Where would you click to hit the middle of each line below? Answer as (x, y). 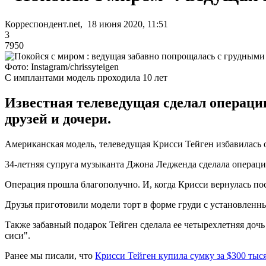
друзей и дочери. (58, 118)
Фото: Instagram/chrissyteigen (62, 66)
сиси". (18, 235)
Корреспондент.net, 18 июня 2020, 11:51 (86, 24)
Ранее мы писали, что (50, 255)
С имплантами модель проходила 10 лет (86, 77)
